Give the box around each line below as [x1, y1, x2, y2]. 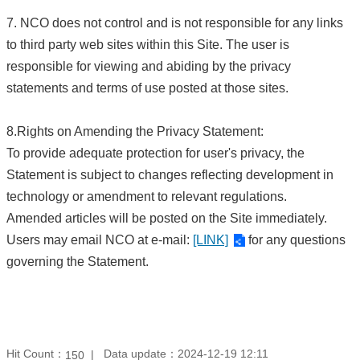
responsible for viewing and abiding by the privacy [6, 59, 291, 73]
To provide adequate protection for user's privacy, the [6, 145, 305, 160]
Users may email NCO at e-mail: [6, 232, 193, 247]
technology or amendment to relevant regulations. [6, 189, 287, 203]
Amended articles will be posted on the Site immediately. [6, 211, 327, 225]
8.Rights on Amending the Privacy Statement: [6, 124, 264, 138]
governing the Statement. [6, 254, 149, 268]
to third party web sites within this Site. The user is [6, 37, 289, 51]
